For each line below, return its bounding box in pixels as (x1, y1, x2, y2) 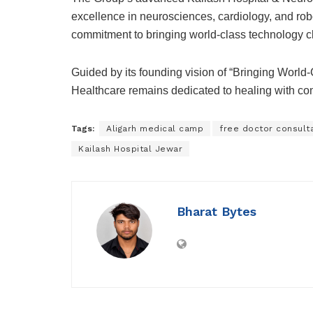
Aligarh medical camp (106, 124, 203, 134)
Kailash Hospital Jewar (78, 144, 182, 154)
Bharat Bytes (177, 204, 256, 219)
